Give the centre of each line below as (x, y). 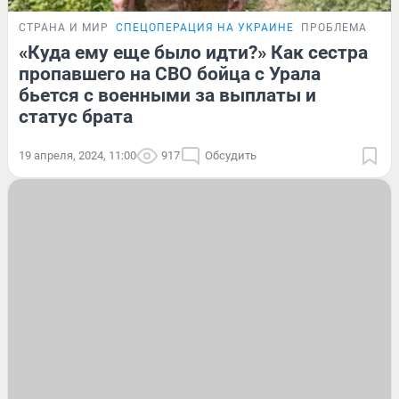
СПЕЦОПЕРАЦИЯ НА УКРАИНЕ (205, 27)
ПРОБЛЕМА (334, 27)
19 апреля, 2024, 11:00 (77, 155)
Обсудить (231, 155)
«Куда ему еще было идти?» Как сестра (193, 52)
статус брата (76, 116)
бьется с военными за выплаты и (167, 95)
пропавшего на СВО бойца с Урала (170, 73)
